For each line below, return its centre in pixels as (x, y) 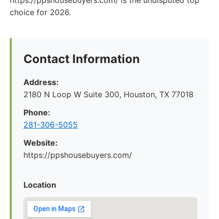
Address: (41, 82)
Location (40, 185)
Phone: (37, 112)
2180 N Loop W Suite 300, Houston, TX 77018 (109, 94)
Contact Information (82, 59)
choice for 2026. (40, 12)
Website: (41, 143)
